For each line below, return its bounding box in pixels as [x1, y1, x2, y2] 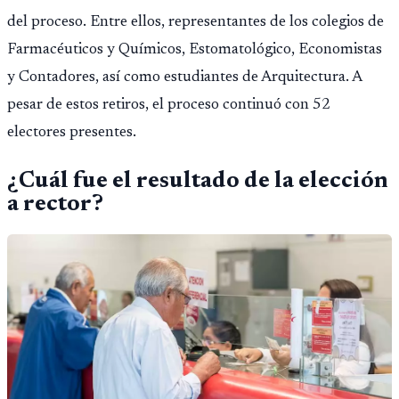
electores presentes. [7, 124, 136, 141]
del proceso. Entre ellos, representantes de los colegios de [7, 13, 384, 30]
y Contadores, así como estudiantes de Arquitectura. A [7, 69, 362, 85]
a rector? [7, 193, 103, 216]
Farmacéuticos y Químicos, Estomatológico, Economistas [7, 41, 382, 58]
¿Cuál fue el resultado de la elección [7, 170, 388, 193]
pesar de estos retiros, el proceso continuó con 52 [7, 96, 330, 113]
